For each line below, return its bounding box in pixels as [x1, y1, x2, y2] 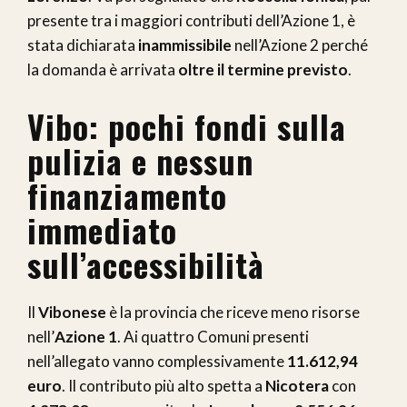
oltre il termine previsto [178, 59, 348, 79]
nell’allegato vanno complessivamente [27, 351, 287, 371]
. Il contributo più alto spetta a [62, 375, 265, 395]
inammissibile [138, 35, 232, 55]
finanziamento [27, 170, 227, 219]
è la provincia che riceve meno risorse [106, 302, 360, 322]
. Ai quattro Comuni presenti [117, 326, 309, 346]
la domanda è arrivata [27, 59, 178, 79]
